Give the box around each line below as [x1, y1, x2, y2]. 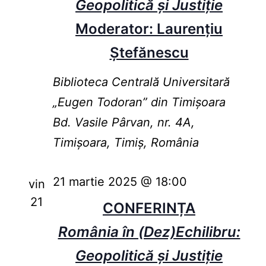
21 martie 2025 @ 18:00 [52, 175, 187, 189]
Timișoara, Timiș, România [52, 135, 199, 150]
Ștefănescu [109, 44, 189, 62]
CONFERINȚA [103, 199, 195, 217]
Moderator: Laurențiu [75, 20, 223, 38]
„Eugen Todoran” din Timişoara [52, 95, 226, 110]
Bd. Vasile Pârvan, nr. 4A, [52, 115, 195, 130]
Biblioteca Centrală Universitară [52, 75, 230, 90]
